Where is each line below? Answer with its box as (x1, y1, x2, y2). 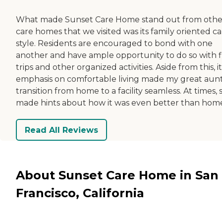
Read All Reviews (25, 125, 98, 135)
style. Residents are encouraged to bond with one (16, 39, 213, 49)
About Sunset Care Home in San (16, 167, 219, 182)
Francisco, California (16, 185, 144, 200)
